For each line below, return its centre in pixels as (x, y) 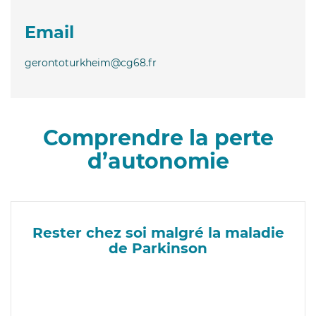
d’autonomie (158, 161)
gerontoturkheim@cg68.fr (91, 62)
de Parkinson (158, 248)
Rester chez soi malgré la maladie (158, 232)
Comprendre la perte (158, 138)
